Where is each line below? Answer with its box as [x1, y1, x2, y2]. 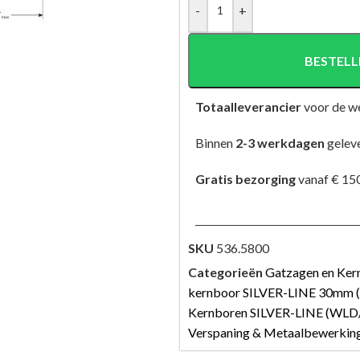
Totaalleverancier [187, 99, 301, 114]
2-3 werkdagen [235, 135, 325, 150]
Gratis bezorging [187, 171, 296, 186]
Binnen [187, 135, 235, 150]
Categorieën [187, 264, 263, 280]
